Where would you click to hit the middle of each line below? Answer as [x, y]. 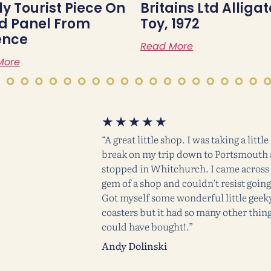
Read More [166, 46]
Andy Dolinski [134, 245]
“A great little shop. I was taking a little [185, 139]
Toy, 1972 [170, 24]
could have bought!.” [147, 226]
